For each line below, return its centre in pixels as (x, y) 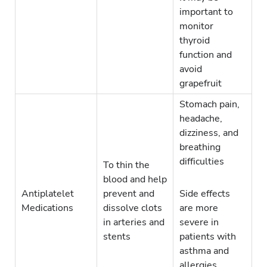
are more (199, 208)
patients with (208, 237)
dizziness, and (209, 133)
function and (206, 55)
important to (206, 12)
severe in (199, 223)
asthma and (204, 251)
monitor (196, 27)
